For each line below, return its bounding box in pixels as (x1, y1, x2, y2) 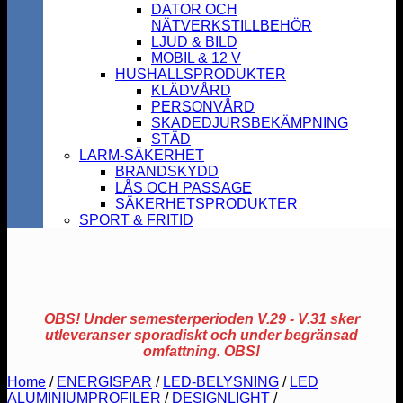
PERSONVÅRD (151, 99, 255, 114)
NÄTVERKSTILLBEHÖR (151, 18, 312, 33)
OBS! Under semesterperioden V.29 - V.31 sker (43, 311, 360, 327)
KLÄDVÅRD (151, 83, 231, 98)
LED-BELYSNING (163, 374, 279, 390)
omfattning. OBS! (143, 344, 260, 359)
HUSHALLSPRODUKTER (115, 67, 286, 82)
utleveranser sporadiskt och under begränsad (45, 327, 358, 343)
